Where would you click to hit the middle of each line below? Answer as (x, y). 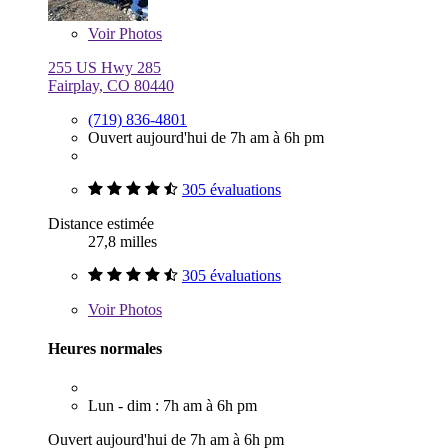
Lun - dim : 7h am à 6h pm (172, 406)
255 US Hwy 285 (104, 67)
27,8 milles (122, 241)
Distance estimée (101, 223)
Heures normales (105, 348)
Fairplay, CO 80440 (111, 85)
